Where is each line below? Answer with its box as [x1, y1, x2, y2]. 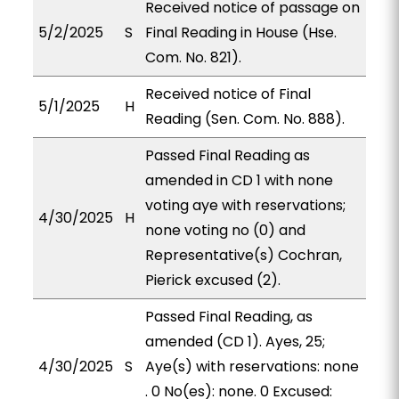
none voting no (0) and [144, 220, 305, 240]
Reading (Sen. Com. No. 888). [144, 109, 345, 129]
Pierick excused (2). [144, 270, 281, 290]
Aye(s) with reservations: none [144, 356, 359, 377]
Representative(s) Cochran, [144, 245, 342, 265]
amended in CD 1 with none [144, 170, 333, 191]
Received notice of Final [144, 84, 311, 104]
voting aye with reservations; [144, 195, 346, 216]
